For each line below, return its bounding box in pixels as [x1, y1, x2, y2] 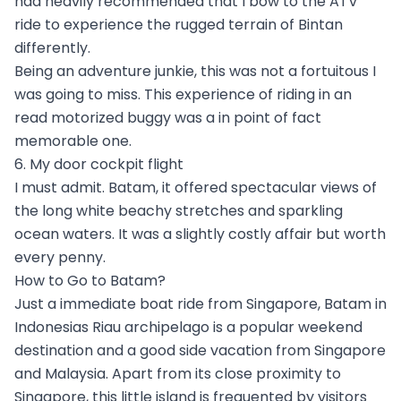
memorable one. [14, 130, 132, 151]
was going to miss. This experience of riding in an [14, 83, 352, 105]
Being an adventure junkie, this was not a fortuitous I [14, 60, 376, 81]
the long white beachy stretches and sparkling [14, 200, 343, 221]
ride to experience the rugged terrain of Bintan [14, 13, 343, 35]
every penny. [14, 246, 106, 268]
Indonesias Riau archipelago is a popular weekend [14, 316, 363, 337]
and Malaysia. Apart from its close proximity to [14, 363, 341, 384]
